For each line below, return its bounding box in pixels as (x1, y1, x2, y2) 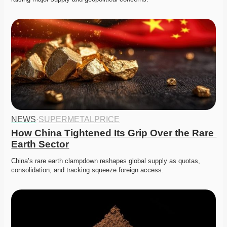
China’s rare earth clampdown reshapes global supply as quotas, (11, 157, 201, 165)
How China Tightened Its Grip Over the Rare (11, 128, 214, 139)
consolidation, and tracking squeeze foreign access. (11, 166, 164, 174)
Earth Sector (11, 139, 69, 150)
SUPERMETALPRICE (39, 115, 120, 124)
